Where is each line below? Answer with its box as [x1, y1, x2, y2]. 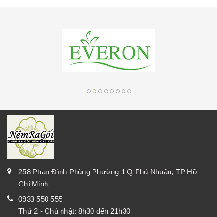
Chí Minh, [18, 180, 50, 188]
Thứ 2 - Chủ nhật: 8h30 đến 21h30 [18, 207, 130, 216]
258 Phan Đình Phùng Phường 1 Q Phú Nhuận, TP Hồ [18, 168, 197, 176]
